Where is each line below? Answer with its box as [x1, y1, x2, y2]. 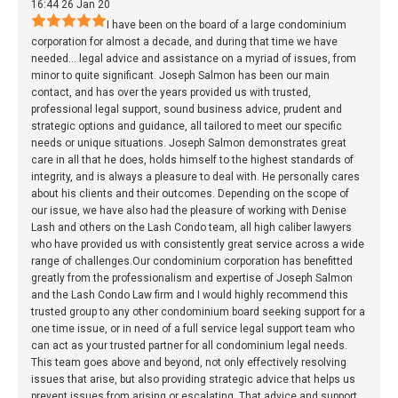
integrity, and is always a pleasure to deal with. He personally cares [31, 171, 360, 184]
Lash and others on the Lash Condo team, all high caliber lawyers [31, 221, 352, 235]
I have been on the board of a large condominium [107, 19, 346, 32]
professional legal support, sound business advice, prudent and [31, 103, 342, 116]
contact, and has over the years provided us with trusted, [31, 86, 311, 99]
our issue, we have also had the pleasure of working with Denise [31, 204, 346, 218]
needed [31, 52, 68, 66]
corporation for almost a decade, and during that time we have [31, 36, 338, 49]
